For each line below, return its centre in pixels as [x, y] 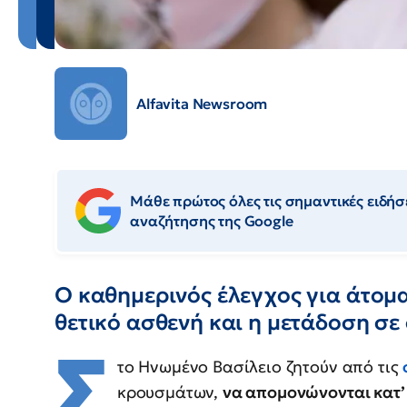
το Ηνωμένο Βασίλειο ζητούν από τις [260, 367]
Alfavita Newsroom [202, 104]
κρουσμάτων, [169, 392]
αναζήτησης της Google [212, 221]
